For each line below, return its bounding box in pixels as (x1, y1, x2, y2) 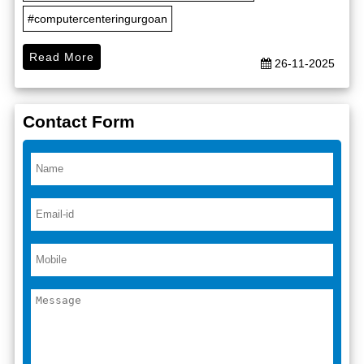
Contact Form (23, 111, 135, 131)
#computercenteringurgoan (28, 11, 167, 25)
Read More (29, 50, 94, 63)
